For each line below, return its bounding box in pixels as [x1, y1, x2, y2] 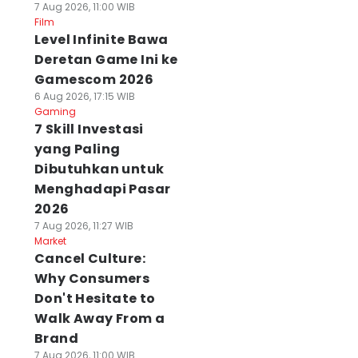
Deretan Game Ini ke [34, 50, 178, 69]
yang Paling [34, 140, 121, 158]
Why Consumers [34, 269, 150, 288]
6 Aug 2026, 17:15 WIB [34, 89, 135, 103]
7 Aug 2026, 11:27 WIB [34, 219, 133, 233]
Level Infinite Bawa [34, 30, 169, 49]
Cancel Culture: [34, 249, 145, 268]
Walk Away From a [34, 309, 165, 328]
